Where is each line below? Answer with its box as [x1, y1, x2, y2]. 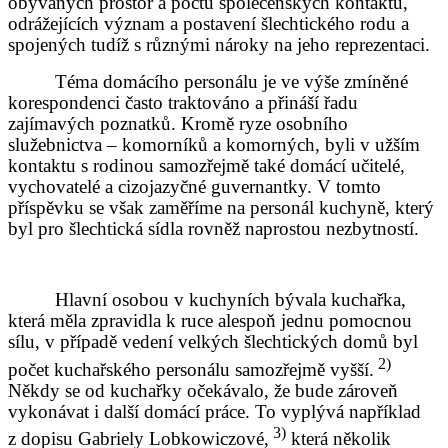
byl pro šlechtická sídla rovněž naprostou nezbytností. [8, 218, 419, 240]
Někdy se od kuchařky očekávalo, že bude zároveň [8, 379, 398, 401]
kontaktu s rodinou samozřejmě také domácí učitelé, [8, 155, 405, 177]
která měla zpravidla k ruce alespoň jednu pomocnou [8, 310, 412, 332]
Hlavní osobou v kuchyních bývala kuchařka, [55, 289, 407, 311]
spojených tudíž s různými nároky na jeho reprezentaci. [8, 34, 430, 56]
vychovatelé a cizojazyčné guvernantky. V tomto [8, 176, 381, 198]
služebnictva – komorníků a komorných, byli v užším [8, 134, 420, 156]
